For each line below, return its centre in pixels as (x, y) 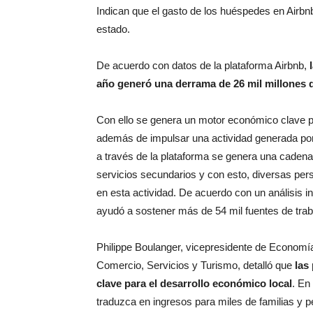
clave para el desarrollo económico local (194, 283)
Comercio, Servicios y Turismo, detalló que (196, 265)
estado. (113, 29)
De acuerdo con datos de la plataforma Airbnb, (203, 65)
